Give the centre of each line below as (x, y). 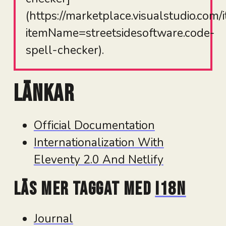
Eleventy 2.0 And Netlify (98, 160)
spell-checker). (65, 50)
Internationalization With (99, 143)
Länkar (44, 94)
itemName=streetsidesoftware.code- (120, 33)
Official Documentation (94, 126)
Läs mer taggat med (84, 189)
